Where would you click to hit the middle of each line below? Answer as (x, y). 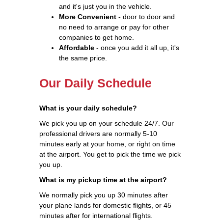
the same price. (83, 58)
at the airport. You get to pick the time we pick (110, 154)
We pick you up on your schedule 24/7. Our (107, 123)
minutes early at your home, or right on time (107, 144)
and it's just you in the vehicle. (105, 6)
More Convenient (88, 16)
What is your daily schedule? (88, 108)
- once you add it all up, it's (137, 47)
